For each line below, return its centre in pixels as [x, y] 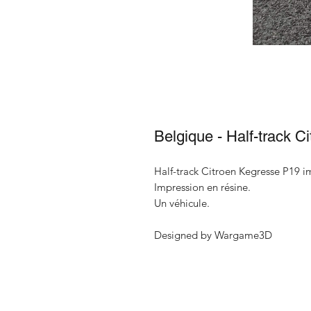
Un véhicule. [182, 203]
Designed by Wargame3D [213, 235]
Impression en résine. [202, 187]
